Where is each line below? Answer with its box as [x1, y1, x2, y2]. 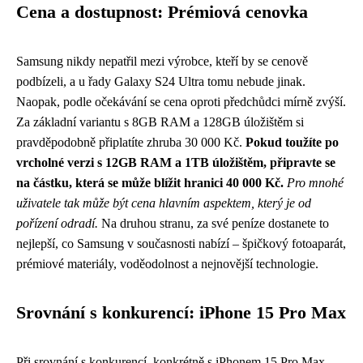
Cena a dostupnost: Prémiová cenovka [16, 2, 308, 22]
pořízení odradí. [16, 216, 98, 230]
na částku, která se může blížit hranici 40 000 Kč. [16, 176, 284, 190]
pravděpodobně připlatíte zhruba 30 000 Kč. [16, 135, 246, 149]
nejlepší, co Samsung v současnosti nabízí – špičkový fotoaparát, [16, 237, 346, 250]
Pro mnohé [287, 176, 344, 190]
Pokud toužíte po [246, 135, 339, 149]
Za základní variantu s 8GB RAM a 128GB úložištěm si [16, 115, 304, 129]
